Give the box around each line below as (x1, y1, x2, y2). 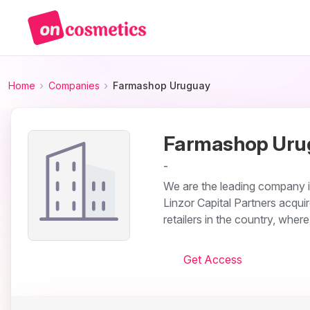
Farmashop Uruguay (112, 80, 210, 91)
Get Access (183, 252, 242, 266)
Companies (48, 80, 100, 91)
